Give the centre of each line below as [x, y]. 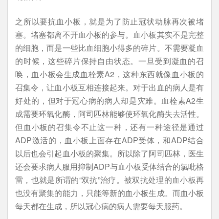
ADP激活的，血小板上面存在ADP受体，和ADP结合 [109, 140]
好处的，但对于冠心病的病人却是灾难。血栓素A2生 [109, 100]
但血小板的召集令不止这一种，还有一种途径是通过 [109, 127]
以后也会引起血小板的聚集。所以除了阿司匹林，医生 [109, 153]
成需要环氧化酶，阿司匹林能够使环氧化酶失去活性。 [109, 114]
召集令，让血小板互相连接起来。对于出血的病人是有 [109, 87]
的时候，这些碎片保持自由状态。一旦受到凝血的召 [109, 61]
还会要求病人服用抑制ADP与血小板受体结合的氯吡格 [109, 166]
